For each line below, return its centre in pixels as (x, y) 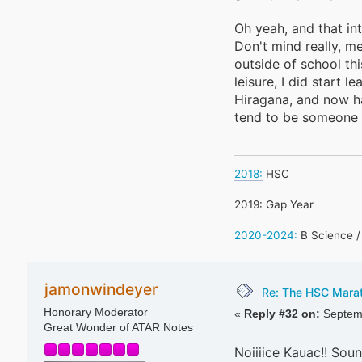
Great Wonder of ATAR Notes (118, 327)
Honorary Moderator (95, 312)
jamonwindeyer (101, 290)
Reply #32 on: (282, 314)
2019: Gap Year (274, 205)
